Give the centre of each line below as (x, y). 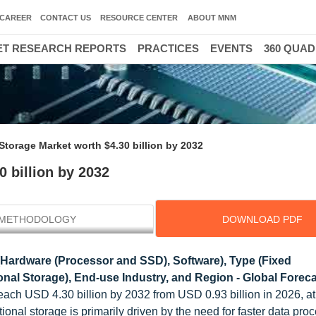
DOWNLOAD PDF (262, 219)
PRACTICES (168, 48)
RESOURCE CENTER (139, 18)
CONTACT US (66, 18)
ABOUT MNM (212, 18)
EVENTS (231, 48)
